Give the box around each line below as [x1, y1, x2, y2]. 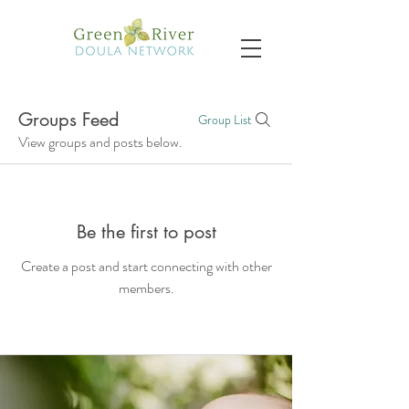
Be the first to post [76, 220, 216, 244]
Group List [198, 110, 252, 129]
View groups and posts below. [18, 131, 183, 152]
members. [118, 278, 174, 299]
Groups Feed [18, 108, 120, 131]
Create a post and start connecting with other [20, 256, 272, 277]
